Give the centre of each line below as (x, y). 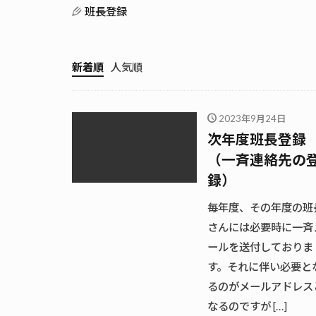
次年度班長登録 (257, 139)
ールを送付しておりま (260, 247)
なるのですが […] (247, 306)
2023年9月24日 (252, 119)
